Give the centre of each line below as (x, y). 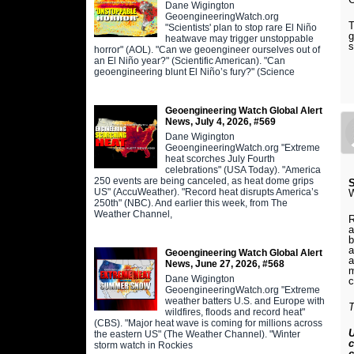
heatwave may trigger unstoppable (239, 38)
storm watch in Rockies (143, 345)
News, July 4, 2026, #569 (220, 121)
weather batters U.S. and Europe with (245, 301)
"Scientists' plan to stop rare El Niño (241, 27)
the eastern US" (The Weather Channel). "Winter (197, 334)
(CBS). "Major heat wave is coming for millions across (208, 323)
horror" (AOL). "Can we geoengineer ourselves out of (207, 49)
